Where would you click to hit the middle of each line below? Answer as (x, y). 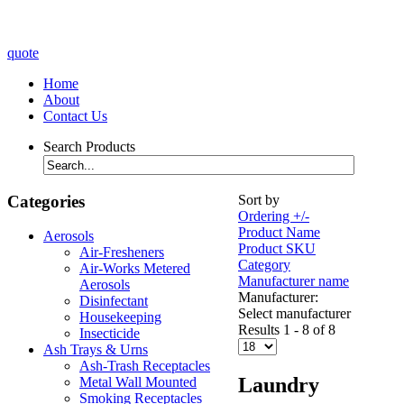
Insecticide (110, 334)
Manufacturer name (294, 280)
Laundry (279, 385)
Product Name (279, 232)
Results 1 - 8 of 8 (287, 329)
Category (264, 264)
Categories (46, 201)
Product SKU (277, 248)
